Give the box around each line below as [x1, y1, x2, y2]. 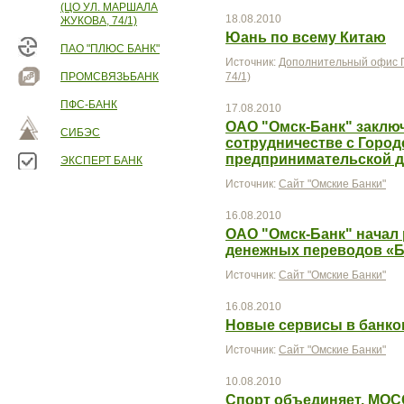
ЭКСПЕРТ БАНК [60, 154, 142, 167]
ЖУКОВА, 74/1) [60, 14, 137, 27]
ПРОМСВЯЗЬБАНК [60, 70, 159, 83]
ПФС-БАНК [60, 98, 117, 111]
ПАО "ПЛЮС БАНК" [60, 42, 160, 55]
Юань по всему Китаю [225, 30, 386, 45]
